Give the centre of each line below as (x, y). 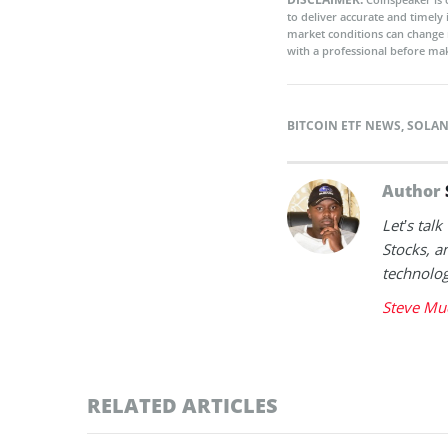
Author (413, 190)
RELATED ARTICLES (182, 405)
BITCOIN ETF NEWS (344, 125)
